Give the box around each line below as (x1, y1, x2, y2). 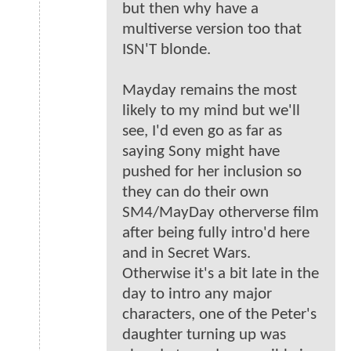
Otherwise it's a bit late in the (122, 266, 319, 283)
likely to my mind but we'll (122, 103, 300, 120)
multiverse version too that (122, 21, 302, 38)
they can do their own (122, 184, 269, 201)
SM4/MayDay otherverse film (122, 204, 319, 222)
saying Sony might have (122, 143, 280, 161)
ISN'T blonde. (122, 42, 211, 59)
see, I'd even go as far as (122, 123, 282, 140)
